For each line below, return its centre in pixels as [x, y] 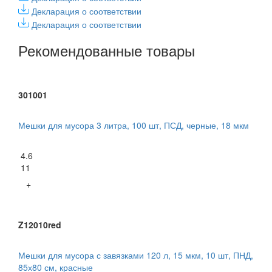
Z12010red [40, 225]
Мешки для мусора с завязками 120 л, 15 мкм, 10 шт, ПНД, [136, 255]
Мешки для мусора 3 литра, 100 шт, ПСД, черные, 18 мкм [134, 125]
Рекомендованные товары [107, 50]
